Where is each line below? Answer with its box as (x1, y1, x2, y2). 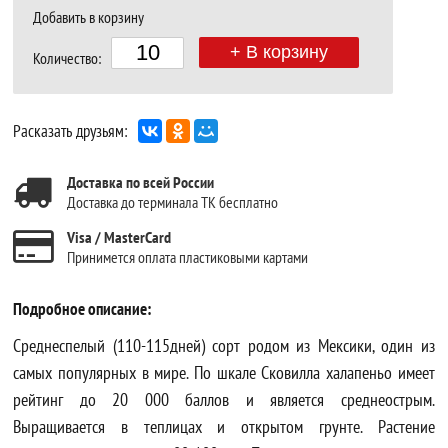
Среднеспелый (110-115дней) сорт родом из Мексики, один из (13, 333, 435, 357)
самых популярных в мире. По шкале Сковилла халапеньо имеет (13, 360, 435, 384)
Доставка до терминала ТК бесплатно (67, 191, 279, 212)
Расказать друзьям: (13, 119, 129, 142)
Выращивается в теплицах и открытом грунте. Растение (13, 414, 435, 438)
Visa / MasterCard (67, 226, 172, 247)
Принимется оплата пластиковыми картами (67, 246, 309, 267)
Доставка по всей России (67, 171, 215, 192)
